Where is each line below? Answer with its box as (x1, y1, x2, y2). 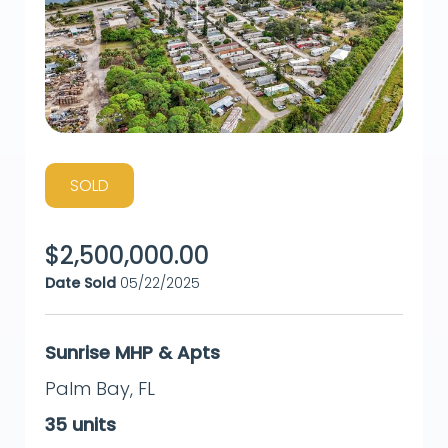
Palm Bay (45, 376, 130, 402)
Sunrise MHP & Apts (45, 340, 220, 366)
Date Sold (45, 273, 116, 294)
